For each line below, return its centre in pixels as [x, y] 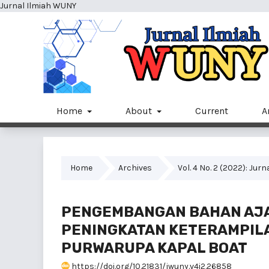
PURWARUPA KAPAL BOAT [154, 248]
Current [212, 110]
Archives [135, 168]
